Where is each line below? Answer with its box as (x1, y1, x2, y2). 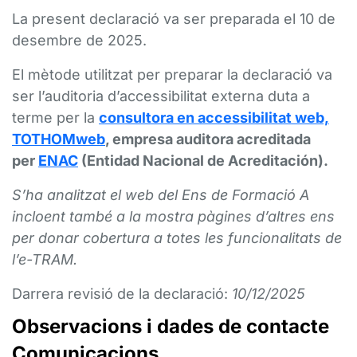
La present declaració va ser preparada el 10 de (12, 10, 335, 27)
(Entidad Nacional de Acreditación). (78, 152, 328, 169)
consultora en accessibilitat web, (99, 109, 329, 126)
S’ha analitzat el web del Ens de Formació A (12, 186, 309, 203)
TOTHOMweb (12, 131, 105, 147)
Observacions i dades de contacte (12, 315, 329, 338)
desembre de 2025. (12, 32, 147, 49)
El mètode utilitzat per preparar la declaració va (12, 66, 332, 83)
